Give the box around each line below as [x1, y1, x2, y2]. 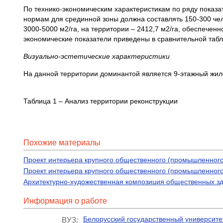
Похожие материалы [23, 138, 101, 147]
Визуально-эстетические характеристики [23, 52, 170, 60]
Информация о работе [23, 197, 107, 205]
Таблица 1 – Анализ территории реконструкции [23, 97, 178, 105]
